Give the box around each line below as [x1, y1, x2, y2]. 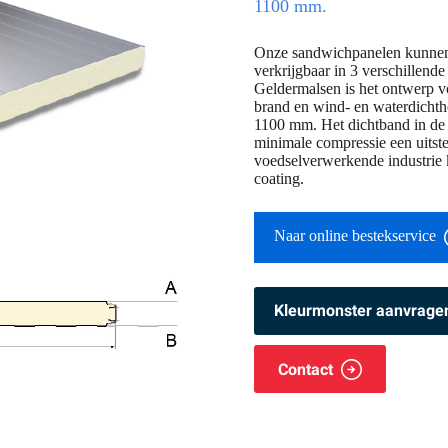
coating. [254, 169, 304, 187]
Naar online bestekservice [274, 226, 436, 244]
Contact [278, 359, 333, 379]
